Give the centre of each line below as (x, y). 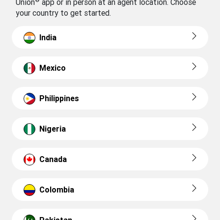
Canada (53, 159)
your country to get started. (63, 13)
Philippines (59, 98)
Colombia (57, 190)
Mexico (53, 68)
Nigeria (53, 129)
